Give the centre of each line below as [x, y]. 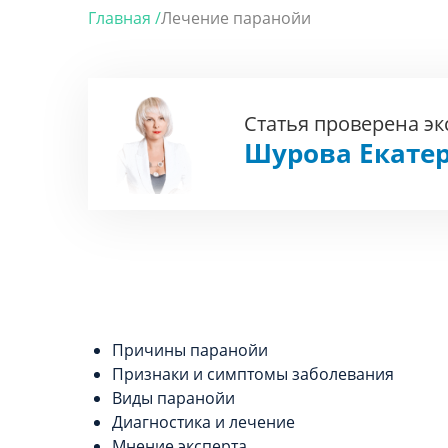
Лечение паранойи [236, 18]
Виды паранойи [173, 398]
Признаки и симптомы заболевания [253, 374]
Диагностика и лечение [203, 422]
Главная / [124, 18]
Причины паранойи [190, 350]
